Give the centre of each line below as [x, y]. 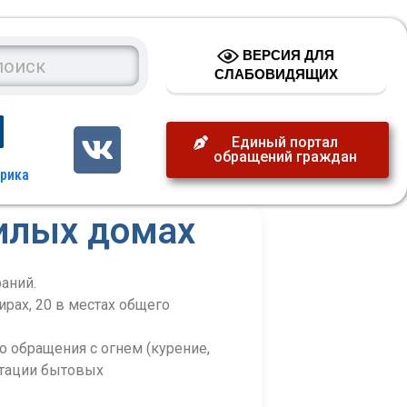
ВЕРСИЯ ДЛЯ [287, 55]
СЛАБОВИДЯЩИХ [276, 74]
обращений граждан [285, 157]
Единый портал [285, 142]
